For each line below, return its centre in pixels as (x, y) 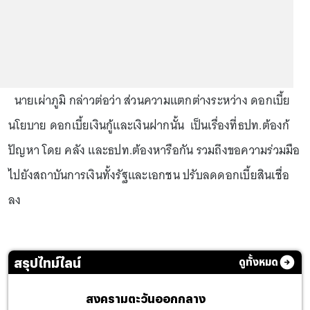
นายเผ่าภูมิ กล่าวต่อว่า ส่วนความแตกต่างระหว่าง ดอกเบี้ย (149, 100)
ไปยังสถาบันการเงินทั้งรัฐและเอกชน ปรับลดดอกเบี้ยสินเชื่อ (149, 175)
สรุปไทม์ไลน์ (47, 262)
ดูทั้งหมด (258, 262)
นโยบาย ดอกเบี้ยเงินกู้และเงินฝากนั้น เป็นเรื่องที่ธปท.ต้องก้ (149, 125)
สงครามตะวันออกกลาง (146, 299)
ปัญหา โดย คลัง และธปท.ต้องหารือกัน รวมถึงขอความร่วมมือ (154, 150)
